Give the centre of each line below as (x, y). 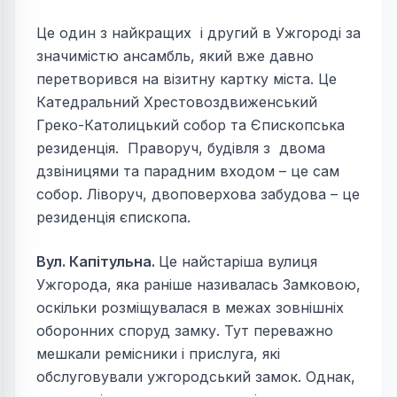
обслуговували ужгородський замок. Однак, (196, 377)
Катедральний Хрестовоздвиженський (177, 102)
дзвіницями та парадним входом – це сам (188, 171)
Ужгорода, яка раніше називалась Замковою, (198, 285)
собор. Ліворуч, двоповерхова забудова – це (198, 195)
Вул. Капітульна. (97, 262)
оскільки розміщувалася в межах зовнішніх (190, 308)
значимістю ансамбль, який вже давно (175, 56)
